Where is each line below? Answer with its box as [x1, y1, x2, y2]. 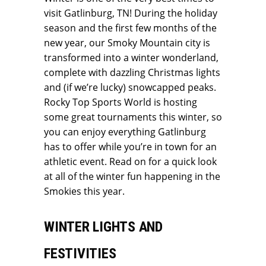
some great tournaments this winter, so [44, 110, 222, 124]
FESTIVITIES [44, 245, 116, 262]
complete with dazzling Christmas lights [44, 66, 220, 80]
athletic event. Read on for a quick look [44, 155, 217, 169]
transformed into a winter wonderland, [44, 51, 218, 65]
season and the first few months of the [44, 21, 217, 35]
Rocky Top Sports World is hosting [44, 96, 197, 109]
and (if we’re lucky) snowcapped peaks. [44, 81, 216, 94]
